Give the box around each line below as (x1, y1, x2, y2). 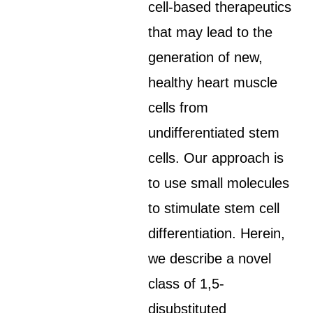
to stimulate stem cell (148, 201, 280, 216)
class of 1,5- (148, 276, 225, 291)
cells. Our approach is (148, 150, 284, 166)
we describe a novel (148, 251, 272, 266)
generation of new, (148, 50, 263, 65)
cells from (148, 100, 209, 115)
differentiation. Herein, (148, 226, 286, 241)
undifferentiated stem (148, 125, 280, 140)
